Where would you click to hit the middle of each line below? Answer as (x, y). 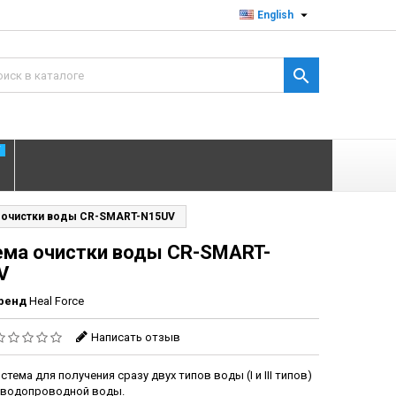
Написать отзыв (136, 337)
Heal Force (57, 301)
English (275, 15)
